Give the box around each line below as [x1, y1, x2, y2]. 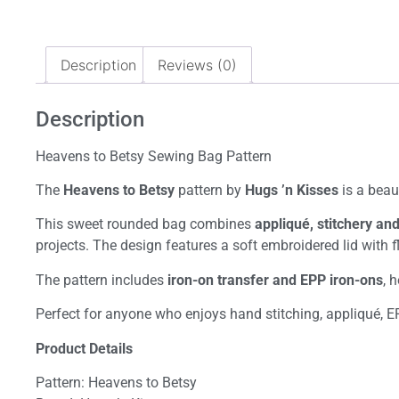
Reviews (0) [158, 55, 237, 74]
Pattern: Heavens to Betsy [36, 373, 197, 391]
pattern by [175, 182, 245, 199]
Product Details [36, 339, 133, 357]
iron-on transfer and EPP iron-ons [167, 271, 383, 289]
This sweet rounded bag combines [36, 216, 255, 233]
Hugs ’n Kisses [245, 182, 338, 199]
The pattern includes [36, 271, 167, 289]
